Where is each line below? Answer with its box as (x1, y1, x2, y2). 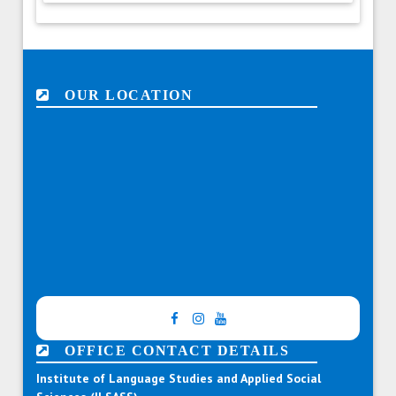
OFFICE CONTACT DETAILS (49, 343, 290, 359)
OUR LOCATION (49, 88, 194, 103)
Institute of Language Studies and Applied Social (36, 370, 322, 387)
